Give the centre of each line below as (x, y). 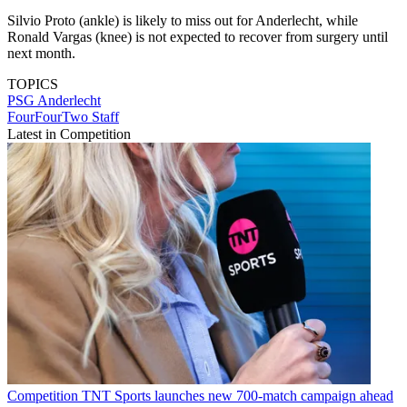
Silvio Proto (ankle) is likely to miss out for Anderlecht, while (183, 20)
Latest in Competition (69, 134)
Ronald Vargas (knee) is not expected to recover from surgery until (198, 36)
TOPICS (33, 84)
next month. (41, 53)
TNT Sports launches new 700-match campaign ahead (238, 396)
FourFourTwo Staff (63, 116)
